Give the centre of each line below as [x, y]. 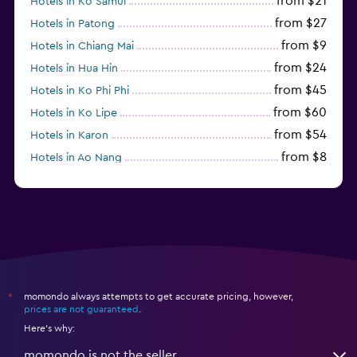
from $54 [300, 134]
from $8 [304, 157]
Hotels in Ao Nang [76, 157]
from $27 [301, 23]
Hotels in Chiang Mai [82, 46]
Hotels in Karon [69, 135]
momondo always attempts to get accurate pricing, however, [159, 296]
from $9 [304, 45]
